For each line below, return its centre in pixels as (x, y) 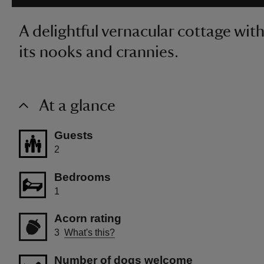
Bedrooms (82, 177)
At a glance (77, 105)
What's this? (90, 233)
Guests (74, 135)
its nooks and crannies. (99, 52)
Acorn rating (88, 219)
